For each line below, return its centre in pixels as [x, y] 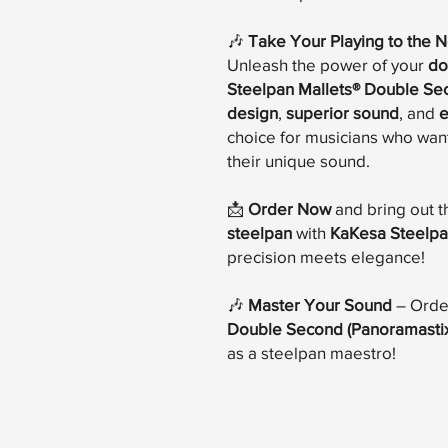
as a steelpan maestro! [311, 353]
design [252, 113]
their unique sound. [298, 161]
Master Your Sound [320, 305]
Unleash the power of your [327, 65]
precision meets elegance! [326, 257]
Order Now [289, 209]
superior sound [342, 113]
